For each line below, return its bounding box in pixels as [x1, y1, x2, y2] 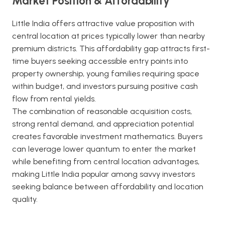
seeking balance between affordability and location [12, 182, 203, 191]
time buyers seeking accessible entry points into [12, 56, 188, 66]
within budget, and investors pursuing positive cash [12, 81, 198, 91]
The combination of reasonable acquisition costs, [12, 106, 192, 116]
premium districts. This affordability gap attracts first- [12, 44, 210, 53]
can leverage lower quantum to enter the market [12, 144, 196, 154]
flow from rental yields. [12, 94, 96, 103]
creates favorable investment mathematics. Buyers [12, 132, 202, 141]
